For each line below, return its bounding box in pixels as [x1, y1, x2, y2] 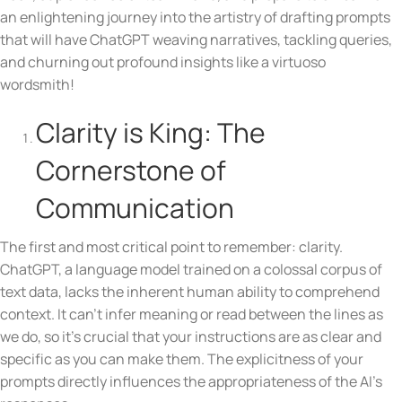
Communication [36, 188, 234, 226]
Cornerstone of [36, 151, 226, 188]
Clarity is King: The [36, 113, 266, 151]
